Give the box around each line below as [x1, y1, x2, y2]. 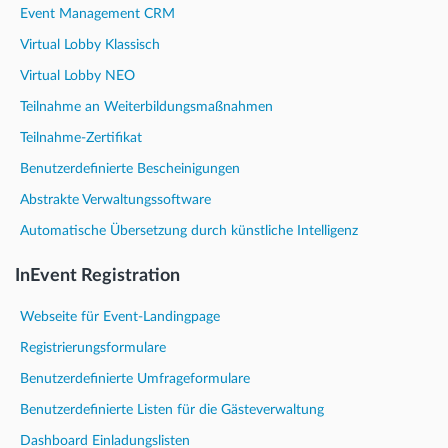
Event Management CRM [20, 6, 175, 21]
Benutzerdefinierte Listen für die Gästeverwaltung [20, 402, 324, 417]
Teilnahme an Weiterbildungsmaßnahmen [20, 99, 273, 114]
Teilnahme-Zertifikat [20, 130, 142, 145]
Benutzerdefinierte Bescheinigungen [20, 161, 240, 176]
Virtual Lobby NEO [20, 68, 135, 83]
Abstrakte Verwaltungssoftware [20, 192, 211, 207]
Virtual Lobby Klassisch [20, 37, 160, 52]
